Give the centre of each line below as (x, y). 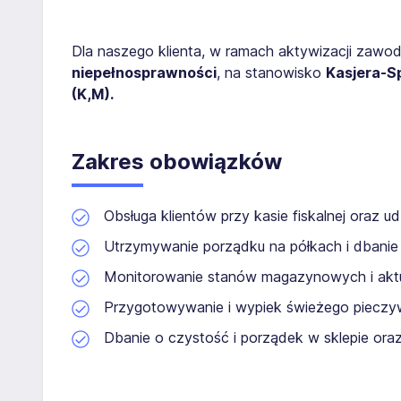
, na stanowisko (271, 73)
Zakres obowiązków (177, 162)
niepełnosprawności (144, 73)
